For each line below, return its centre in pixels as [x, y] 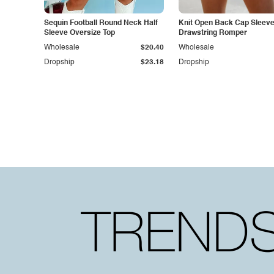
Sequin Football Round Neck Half [101, 23]
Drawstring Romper [213, 33]
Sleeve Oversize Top [80, 33]
